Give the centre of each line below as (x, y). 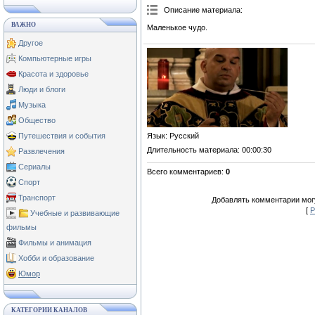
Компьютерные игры (55, 58)
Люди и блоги (42, 89)
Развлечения (41, 151)
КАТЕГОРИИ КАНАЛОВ (49, 310)
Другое (31, 43)
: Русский (182, 135)
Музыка (32, 105)
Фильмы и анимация (55, 243)
